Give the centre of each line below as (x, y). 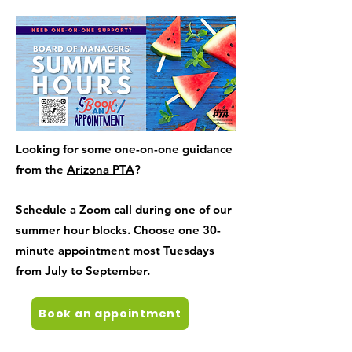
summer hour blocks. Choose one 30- (118, 230)
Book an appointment (110, 313)
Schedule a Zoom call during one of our (124, 209)
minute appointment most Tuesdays (115, 250)
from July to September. (83, 271)
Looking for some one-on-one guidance (124, 149)
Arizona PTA (101, 169)
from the (41, 169)
